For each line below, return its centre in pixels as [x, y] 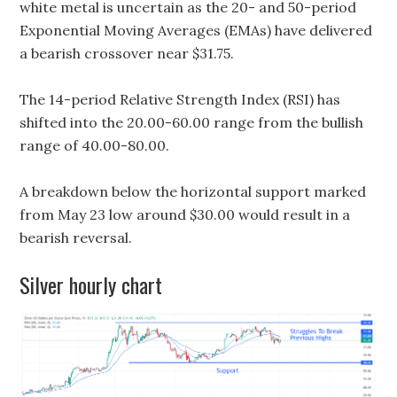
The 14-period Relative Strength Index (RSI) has [180, 99]
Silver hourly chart [91, 284]
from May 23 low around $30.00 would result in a [185, 214]
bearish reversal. [76, 237]
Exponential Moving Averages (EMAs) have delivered [196, 30]
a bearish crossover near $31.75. [127, 53]
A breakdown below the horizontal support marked [193, 191]
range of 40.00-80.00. [95, 145]
